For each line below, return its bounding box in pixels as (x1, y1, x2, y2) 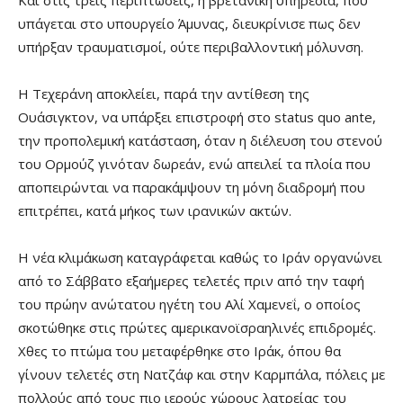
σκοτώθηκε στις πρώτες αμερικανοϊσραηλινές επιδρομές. (18, 318, 376, 337)
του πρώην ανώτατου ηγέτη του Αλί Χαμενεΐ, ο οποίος (18, 295, 361, 314)
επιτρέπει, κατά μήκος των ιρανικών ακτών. (18, 201, 291, 220)
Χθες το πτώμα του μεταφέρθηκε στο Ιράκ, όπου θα (18, 342, 341, 361)
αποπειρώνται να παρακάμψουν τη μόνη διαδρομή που (18, 178, 365, 197)
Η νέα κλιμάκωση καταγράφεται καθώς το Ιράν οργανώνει (18, 248, 382, 267)
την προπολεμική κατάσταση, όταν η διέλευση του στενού (18, 131, 382, 150)
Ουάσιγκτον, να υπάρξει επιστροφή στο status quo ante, (18, 108, 376, 127)
